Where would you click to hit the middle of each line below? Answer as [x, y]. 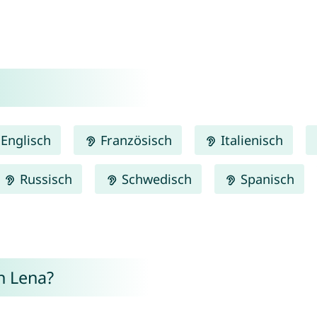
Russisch [45, 179]
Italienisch [250, 140]
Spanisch [265, 179]
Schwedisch [155, 179]
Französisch [134, 140]
